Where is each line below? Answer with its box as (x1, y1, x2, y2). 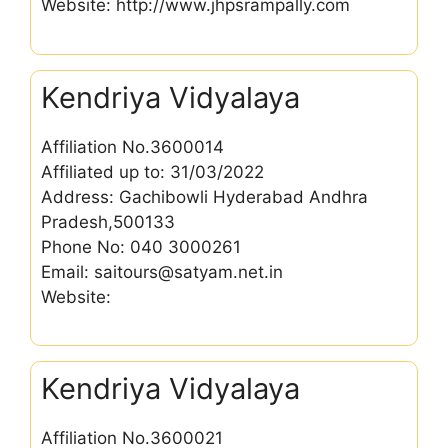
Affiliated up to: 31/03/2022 (41, 161, 264, 182)
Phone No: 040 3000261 (41, 236, 241, 257)
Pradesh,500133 (41, 211, 175, 232)
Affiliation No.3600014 (41, 136, 224, 157)
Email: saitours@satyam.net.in (41, 261, 283, 282)
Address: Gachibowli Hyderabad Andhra (41, 186, 368, 207)
